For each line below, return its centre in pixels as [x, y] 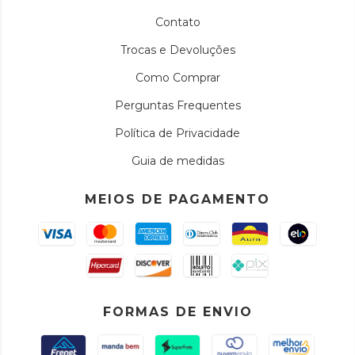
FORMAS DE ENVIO [177, 312]
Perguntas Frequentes [177, 105]
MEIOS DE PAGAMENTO [177, 199]
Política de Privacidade [177, 133]
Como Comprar [177, 78]
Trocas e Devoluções [177, 50]
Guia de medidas [177, 161]
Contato [177, 22]
